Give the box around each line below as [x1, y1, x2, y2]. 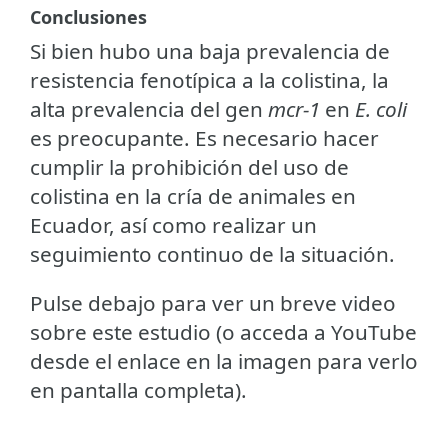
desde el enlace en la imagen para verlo [30, 346, 418, 375]
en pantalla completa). [30, 375, 247, 404]
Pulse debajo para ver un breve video [30, 288, 396, 317]
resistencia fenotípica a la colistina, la [30, 65, 389, 94]
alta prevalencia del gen [30, 94, 268, 123]
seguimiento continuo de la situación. [30, 239, 395, 268]
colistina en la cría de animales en [30, 181, 356, 210]
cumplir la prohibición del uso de [30, 152, 349, 181]
